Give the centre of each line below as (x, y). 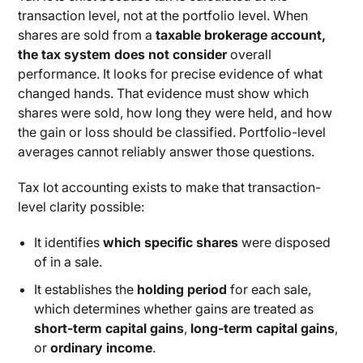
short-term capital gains (109, 328)
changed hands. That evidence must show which (164, 93)
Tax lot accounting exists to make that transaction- (170, 187)
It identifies (69, 242)
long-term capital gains (263, 328)
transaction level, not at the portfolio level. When (163, 15)
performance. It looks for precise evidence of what (171, 74)
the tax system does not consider (123, 54)
